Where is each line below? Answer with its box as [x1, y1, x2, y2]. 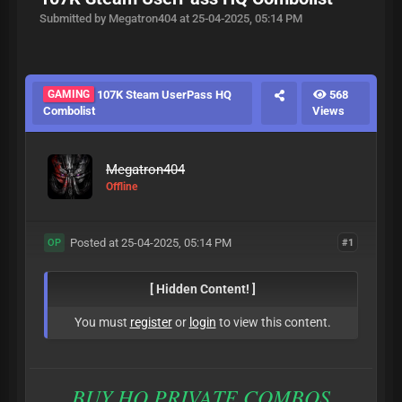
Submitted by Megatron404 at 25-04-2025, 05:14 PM [39, 12, 302, 25]
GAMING [48, 88, 90, 100]
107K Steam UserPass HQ [94, 88, 232, 101]
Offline [106, 179, 137, 193]
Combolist [43, 104, 95, 118]
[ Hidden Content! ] [149, 282, 256, 296]
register [129, 315, 172, 329]
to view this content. [215, 315, 331, 329]
